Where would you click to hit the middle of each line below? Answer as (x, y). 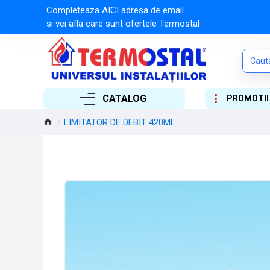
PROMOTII (247, 98)
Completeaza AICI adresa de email (118, 10)
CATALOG (125, 98)
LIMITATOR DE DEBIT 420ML (120, 122)
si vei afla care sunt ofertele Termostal (123, 24)
